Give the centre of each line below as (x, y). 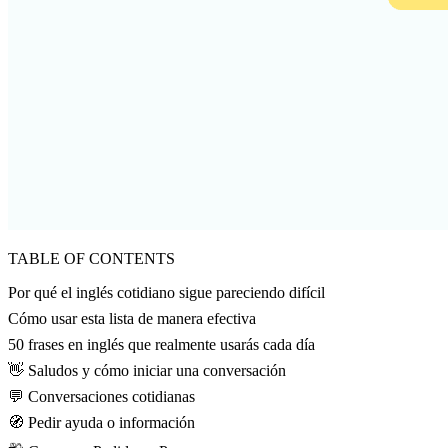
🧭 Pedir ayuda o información (101, 423)
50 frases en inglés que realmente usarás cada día (161, 345)
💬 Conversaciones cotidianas (101, 397)
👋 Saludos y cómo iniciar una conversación (147, 371)
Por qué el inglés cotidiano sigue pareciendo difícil (166, 293)
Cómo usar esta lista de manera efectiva (132, 319)
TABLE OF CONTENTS (91, 259)
